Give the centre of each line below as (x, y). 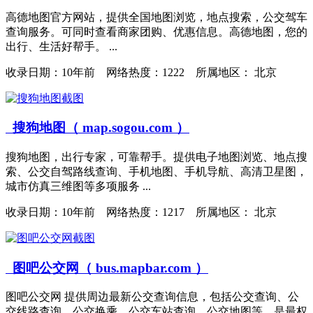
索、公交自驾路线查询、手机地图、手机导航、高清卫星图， (156, 172)
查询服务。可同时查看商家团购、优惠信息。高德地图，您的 (156, 31)
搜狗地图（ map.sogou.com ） (97, 128)
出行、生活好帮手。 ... (61, 46)
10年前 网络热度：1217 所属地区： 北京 (169, 212)
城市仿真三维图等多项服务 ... (78, 186)
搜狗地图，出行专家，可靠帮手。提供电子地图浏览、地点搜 (156, 157)
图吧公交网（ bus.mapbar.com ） (107, 268)
